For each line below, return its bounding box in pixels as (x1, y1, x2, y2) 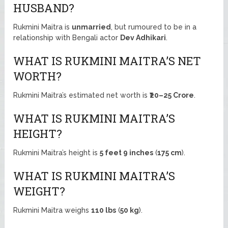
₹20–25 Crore (150, 91, 194, 99)
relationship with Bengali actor (13, 33, 121, 42)
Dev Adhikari (120, 33, 166, 42)
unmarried (72, 22, 111, 31)
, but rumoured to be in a (111, 22, 197, 31)
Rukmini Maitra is (13, 22, 72, 31)
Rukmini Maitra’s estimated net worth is (13, 91, 150, 99)
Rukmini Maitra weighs (13, 206, 92, 214)
